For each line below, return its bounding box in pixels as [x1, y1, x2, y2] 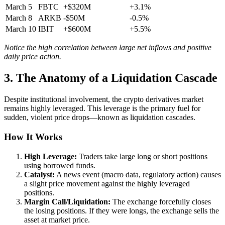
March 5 [6, 3, 32, 12]
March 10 [6, 25, 36, 34]
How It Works [4, 131, 62, 142]
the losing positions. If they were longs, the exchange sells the [24, 206, 219, 215]
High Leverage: [24, 152, 77, 161]
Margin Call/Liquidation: [24, 197, 110, 206]
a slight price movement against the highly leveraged [24, 179, 190, 188]
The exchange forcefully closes [110, 197, 211, 206]
